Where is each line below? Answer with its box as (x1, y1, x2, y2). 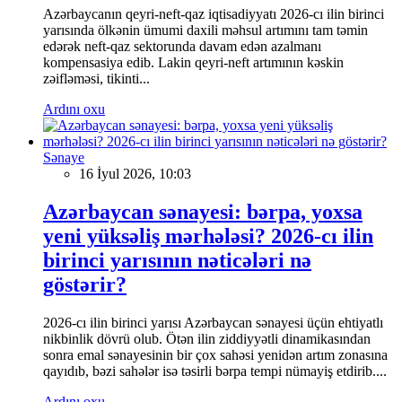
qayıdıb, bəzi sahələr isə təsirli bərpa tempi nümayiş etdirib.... (43, 363, 387, 379)
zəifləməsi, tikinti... (43, 70, 150, 86)
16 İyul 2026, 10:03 (79, 165, 191, 181)
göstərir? (43, 272, 127, 296)
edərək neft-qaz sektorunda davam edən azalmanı (43, 38, 321, 54)
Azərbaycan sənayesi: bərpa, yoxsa (43, 199, 363, 223)
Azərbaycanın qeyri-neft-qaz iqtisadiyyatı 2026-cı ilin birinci (43, 5, 384, 22)
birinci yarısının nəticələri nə (43, 248, 311, 272)
